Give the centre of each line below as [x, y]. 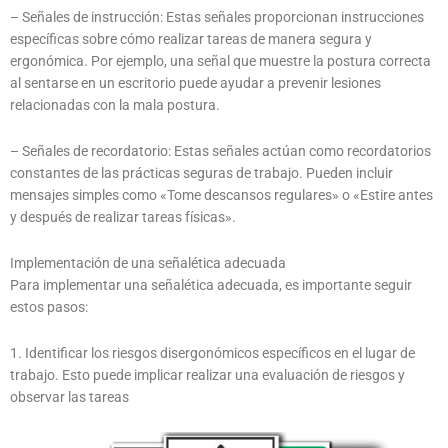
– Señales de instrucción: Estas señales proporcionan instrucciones [217, 17]
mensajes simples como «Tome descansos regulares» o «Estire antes [221, 195]
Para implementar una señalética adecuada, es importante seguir [211, 285]
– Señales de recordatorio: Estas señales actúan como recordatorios [220, 151]
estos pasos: [49, 307]
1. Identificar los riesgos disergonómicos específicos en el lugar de [212, 353]
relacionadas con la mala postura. [115, 105]
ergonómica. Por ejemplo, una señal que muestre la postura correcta [220, 61]
